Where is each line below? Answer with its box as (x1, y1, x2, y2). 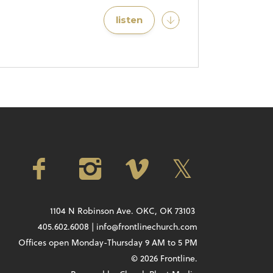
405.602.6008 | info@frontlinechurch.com (37, 221, 197, 233)
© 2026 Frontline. (130, 252, 197, 265)
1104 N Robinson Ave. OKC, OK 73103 (49, 205, 197, 218)
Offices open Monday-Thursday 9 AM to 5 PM (18, 236, 197, 249)
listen (116, 14, 143, 26)
